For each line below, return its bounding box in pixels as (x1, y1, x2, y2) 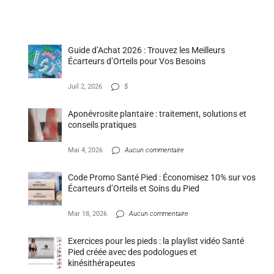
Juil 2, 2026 (68, 83, 103, 91)
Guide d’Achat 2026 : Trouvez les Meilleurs (68, 45, 226, 56)
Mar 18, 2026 (68, 210, 108, 218)
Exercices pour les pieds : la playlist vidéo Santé (68, 236, 245, 246)
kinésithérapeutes (68, 258, 136, 268)
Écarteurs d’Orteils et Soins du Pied (68, 183, 200, 194)
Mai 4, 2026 (68, 146, 103, 155)
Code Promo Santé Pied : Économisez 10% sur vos (68, 172, 256, 183)
